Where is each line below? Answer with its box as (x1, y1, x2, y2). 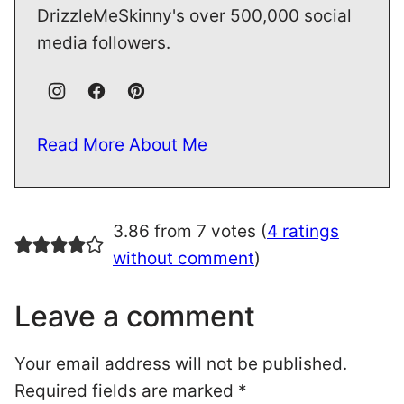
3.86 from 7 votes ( (112, 220, 267, 242)
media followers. (37, 32, 170, 53)
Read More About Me (37, 133, 207, 155)
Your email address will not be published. (14, 353, 347, 374)
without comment (112, 247, 254, 269)
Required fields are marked (14, 380, 238, 401)
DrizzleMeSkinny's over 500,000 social (37, 5, 352, 26)
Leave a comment (14, 298, 255, 334)
